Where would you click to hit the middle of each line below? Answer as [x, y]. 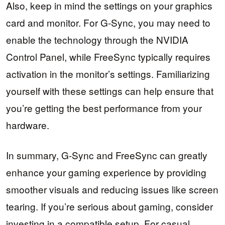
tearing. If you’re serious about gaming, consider [109, 206]
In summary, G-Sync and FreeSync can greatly [107, 155]
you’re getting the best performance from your [104, 107]
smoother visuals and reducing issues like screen [112, 189]
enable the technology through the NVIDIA [97, 39]
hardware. [28, 125]
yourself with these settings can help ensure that [110, 90]
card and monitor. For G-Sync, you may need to [108, 22]
